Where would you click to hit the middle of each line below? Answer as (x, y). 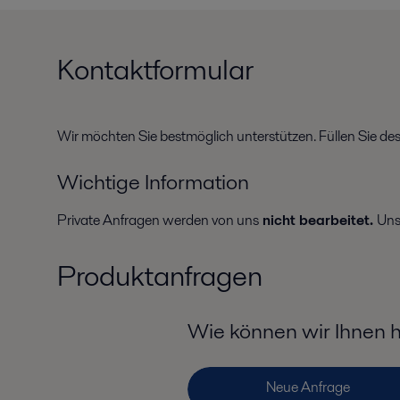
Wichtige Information (153, 182)
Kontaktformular (155, 70)
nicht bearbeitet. (318, 221)
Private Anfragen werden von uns (158, 221)
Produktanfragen (160, 276)
